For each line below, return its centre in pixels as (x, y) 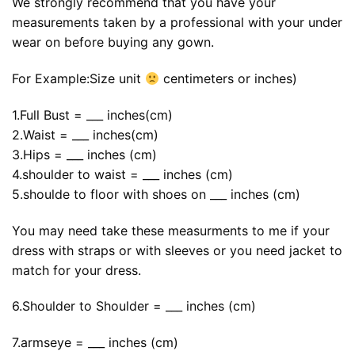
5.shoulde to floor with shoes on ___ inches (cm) (156, 194)
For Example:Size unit (78, 78)
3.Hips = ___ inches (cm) (84, 154)
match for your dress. (76, 270)
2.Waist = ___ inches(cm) (85, 134)
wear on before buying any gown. (113, 42)
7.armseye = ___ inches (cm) (95, 343)
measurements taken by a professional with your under (177, 23)
